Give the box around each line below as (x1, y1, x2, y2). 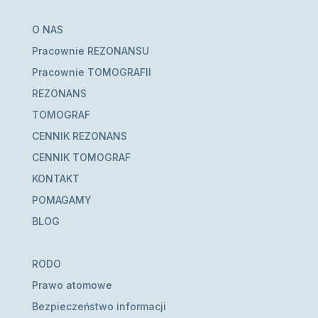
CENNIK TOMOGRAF (31, 150, 131, 163)
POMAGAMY (31, 193, 92, 206)
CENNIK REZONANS (31, 129, 127, 142)
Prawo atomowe (31, 278, 112, 291)
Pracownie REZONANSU (31, 44, 149, 57)
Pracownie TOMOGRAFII (31, 65, 151, 78)
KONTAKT (31, 172, 79, 185)
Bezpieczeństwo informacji (31, 300, 166, 312)
